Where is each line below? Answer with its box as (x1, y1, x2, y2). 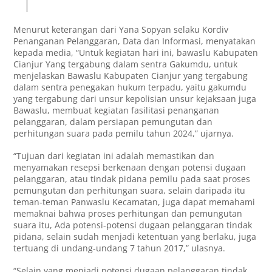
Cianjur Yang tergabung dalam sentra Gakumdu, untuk (13, 58, 238, 70)
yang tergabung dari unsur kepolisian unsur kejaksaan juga (13, 92, 257, 104)
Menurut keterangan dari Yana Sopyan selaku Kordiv (13, 23, 229, 35)
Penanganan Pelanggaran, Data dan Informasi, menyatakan (13, 35, 256, 47)
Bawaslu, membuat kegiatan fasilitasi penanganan (13, 104, 220, 116)
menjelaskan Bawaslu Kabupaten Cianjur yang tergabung (13, 69, 248, 81)
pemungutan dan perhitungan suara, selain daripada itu (13, 184, 246, 196)
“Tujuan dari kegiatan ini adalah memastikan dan (13, 149, 215, 161)
